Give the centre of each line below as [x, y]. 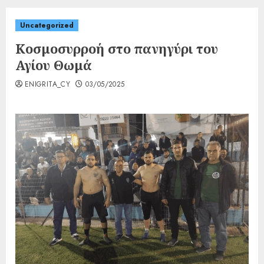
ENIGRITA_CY [47, 84]
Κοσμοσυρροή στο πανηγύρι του [117, 48]
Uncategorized [47, 25]
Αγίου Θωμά [53, 65]
